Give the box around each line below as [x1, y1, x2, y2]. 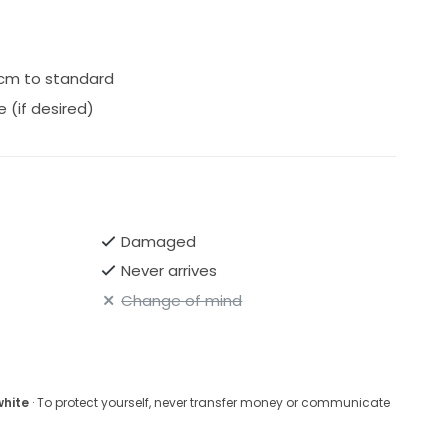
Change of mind [121, 289, 243, 311]
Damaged [121, 230, 197, 252]
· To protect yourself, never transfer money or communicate [28, 393, 390, 411]
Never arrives [121, 260, 218, 282]
